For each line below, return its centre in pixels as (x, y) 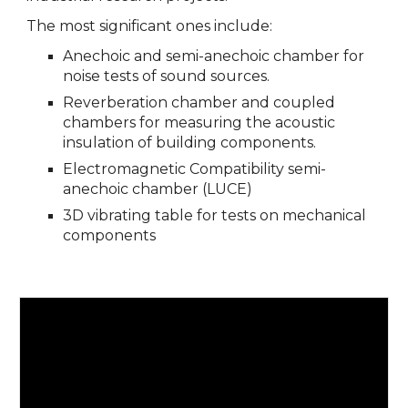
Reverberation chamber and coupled (199, 103)
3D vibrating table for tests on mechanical (215, 216)
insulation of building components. (190, 143)
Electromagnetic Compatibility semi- (195, 169)
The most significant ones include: (150, 25)
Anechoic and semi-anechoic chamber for (214, 56)
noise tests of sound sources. (167, 76)
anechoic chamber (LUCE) (158, 189)
